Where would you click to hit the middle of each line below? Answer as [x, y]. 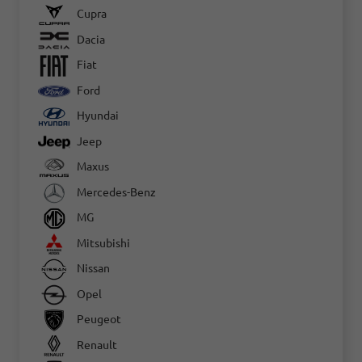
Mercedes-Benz [115, 192]
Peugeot [97, 320]
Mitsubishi [102, 243]
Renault [95, 345]
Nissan [92, 269]
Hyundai [96, 116]
